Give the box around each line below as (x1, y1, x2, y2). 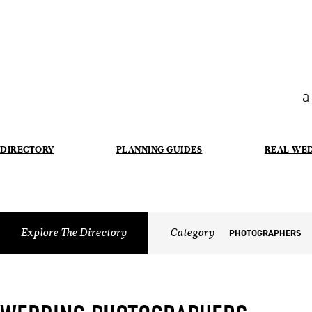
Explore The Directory (21, 226, 127, 240)
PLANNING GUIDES (116, 142, 203, 156)
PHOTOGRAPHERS (229, 226, 301, 239)
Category (170, 226, 214, 240)
